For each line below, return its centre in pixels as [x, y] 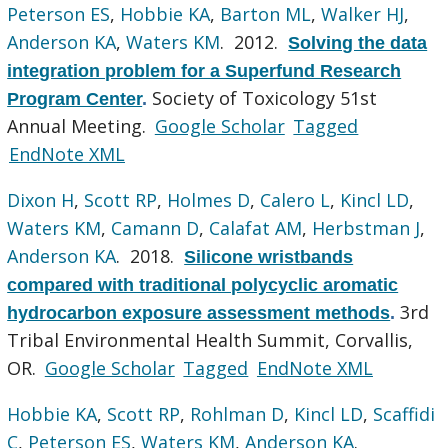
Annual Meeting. [79, 125]
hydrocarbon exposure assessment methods [199, 312]
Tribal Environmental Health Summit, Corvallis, [210, 339]
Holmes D [209, 199]
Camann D [155, 227]
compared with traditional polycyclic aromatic [203, 284]
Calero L [295, 199]
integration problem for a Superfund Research [204, 70]
